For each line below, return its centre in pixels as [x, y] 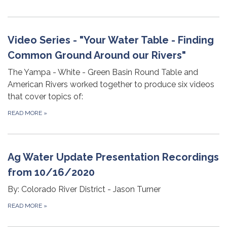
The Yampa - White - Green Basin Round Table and [103, 72]
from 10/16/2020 [51, 172]
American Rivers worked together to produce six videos [111, 84]
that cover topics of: [45, 96]
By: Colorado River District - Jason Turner [84, 189]
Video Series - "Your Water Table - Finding [111, 40]
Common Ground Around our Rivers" [97, 55]
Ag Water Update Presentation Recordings [113, 157]
